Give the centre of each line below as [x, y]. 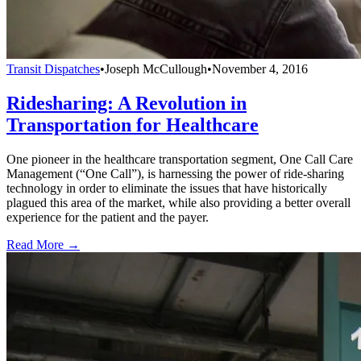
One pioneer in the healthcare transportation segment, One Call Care [180, 160]
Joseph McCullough [156, 69]
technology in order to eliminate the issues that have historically [167, 189]
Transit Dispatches [53, 69]
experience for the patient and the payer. [108, 218]
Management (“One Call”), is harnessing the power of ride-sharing [175, 174]
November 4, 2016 [260, 69]
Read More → [43, 245]
